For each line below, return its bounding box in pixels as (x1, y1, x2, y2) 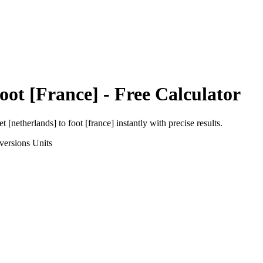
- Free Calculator (99, 83, 241, 105)
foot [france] (68, 117, 114, 128)
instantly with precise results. (114, 117, 222, 128)
